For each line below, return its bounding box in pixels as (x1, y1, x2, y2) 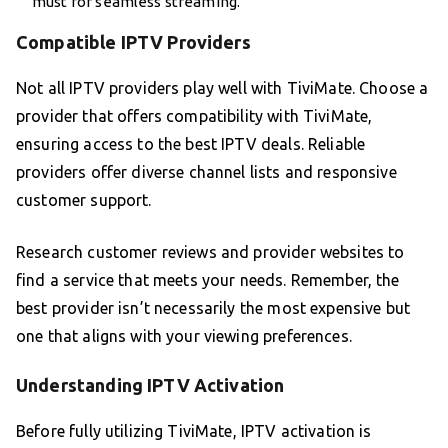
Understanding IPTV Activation (16, 375, 285, 396)
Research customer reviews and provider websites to (16, 243, 405, 262)
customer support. (16, 191, 152, 210)
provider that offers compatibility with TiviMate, (16, 107, 373, 126)
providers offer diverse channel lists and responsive (16, 163, 397, 182)
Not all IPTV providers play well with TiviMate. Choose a (16, 79, 429, 98)
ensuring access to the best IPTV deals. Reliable (16, 135, 366, 154)
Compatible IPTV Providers (16, 32, 251, 53)
